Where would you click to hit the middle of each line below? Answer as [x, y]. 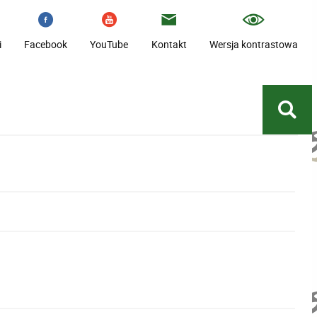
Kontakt [169, 44]
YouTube [109, 44]
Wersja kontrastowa [254, 44]
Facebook [46, 44]
